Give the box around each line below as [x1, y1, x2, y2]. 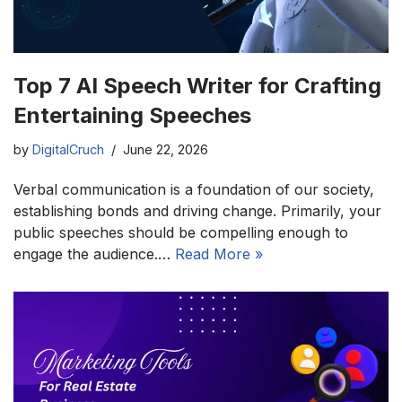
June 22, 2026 [123, 141, 208, 157]
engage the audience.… [13, 244, 175, 263]
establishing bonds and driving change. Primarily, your [13, 201, 381, 220]
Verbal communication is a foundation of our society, [13, 179, 374, 198]
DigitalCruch [32, 141, 104, 157]
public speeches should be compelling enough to [13, 223, 348, 241]
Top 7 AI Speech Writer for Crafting [13, 72, 381, 99]
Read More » [175, 244, 263, 263]
